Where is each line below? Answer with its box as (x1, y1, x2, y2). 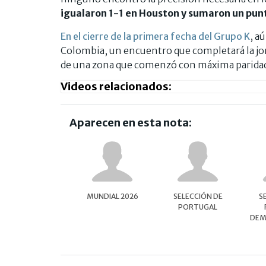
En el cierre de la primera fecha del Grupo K (61, 30, 250, 42)
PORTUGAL (178, 202, 217, 211)
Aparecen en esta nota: (69, 115, 192, 129)
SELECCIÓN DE (173, 191, 223, 201)
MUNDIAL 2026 (86, 191, 138, 201)
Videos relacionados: (61, 79, 172, 93)
